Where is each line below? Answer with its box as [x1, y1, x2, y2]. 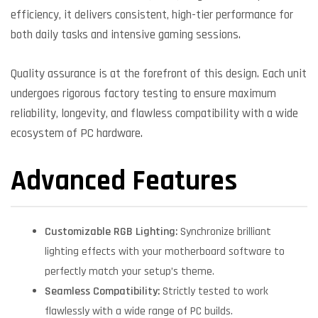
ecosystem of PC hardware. [11, 125, 143, 141]
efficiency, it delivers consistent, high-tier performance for [11, 7, 293, 23]
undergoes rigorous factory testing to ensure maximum [11, 85, 276, 102]
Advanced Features [11, 163, 237, 199]
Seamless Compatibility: [45, 284, 160, 300]
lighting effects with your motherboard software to [45, 244, 285, 260]
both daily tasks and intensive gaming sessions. [11, 27, 241, 43]
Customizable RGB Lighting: [45, 224, 177, 240]
